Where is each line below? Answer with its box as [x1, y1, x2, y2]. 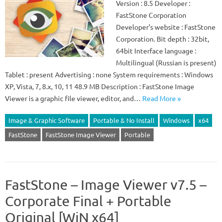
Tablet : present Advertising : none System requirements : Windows [5, 70, 213, 79]
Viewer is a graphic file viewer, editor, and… [5, 94, 142, 103]
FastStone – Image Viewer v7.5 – [5, 176, 207, 193]
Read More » [142, 94, 181, 103]
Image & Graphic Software [8, 116, 85, 124]
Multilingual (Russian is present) [116, 58, 217, 67]
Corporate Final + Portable [5, 193, 171, 209]
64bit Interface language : [116, 46, 196, 55]
